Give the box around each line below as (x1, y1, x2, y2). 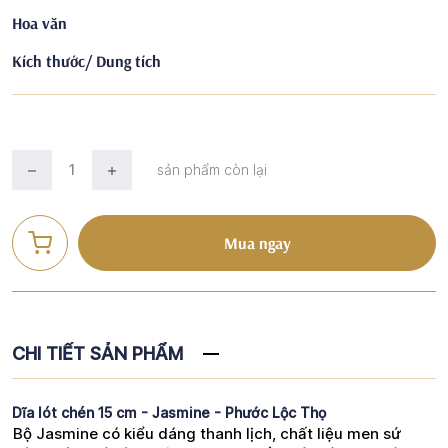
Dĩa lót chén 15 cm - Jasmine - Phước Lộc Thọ (12, 403, 326, 421)
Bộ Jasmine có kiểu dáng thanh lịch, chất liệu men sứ (13, 423, 401, 443)
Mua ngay (223, 232, 291, 253)
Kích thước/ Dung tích (12, 50, 161, 71)
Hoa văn (12, 12, 67, 33)
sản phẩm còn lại (157, 160, 267, 178)
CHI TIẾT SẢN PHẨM (12, 342, 183, 364)
